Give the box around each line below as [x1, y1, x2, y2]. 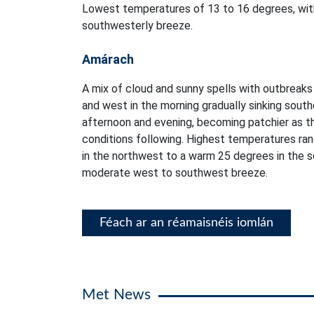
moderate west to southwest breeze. [82, 166, 268, 180]
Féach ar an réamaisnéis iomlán [100, 217, 273, 230]
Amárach [82, 52, 134, 67]
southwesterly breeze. [82, 19, 193, 33]
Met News [82, 287, 151, 303]
